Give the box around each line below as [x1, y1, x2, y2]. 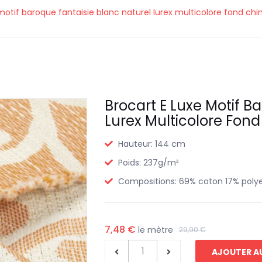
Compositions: [118, 175, 179, 188]
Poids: [118, 157, 143, 169]
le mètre [136, 224, 173, 236]
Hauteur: [118, 138, 155, 150]
